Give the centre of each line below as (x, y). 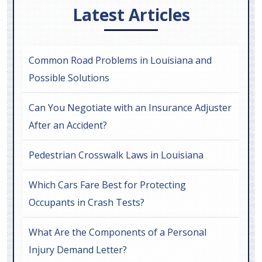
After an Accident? (68, 125)
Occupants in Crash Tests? (87, 202)
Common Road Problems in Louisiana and (120, 60)
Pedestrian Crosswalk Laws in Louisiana (116, 155)
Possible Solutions (69, 77)
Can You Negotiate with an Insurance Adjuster (130, 107)
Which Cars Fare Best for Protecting (107, 185)
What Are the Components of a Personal (118, 232)
